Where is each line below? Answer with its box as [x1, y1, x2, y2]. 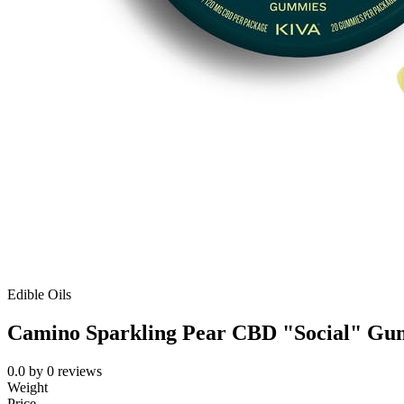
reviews [58, 363, 102, 380]
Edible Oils [7, 287, 71, 303]
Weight [7, 380, 48, 396]
